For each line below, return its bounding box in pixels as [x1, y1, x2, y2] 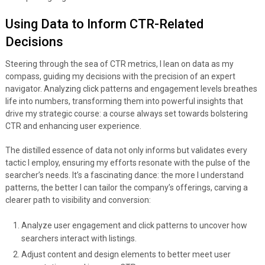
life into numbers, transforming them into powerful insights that [5, 96, 243, 106]
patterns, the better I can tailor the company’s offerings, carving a [5, 183, 248, 193]
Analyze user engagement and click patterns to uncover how [21, 221, 247, 231]
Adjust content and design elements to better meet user [21, 250, 231, 260]
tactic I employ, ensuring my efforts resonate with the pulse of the [5, 158, 250, 168]
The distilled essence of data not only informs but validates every [5, 146, 247, 156]
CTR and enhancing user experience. [5, 121, 141, 131]
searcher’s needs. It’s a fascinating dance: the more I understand [5, 170, 244, 180]
